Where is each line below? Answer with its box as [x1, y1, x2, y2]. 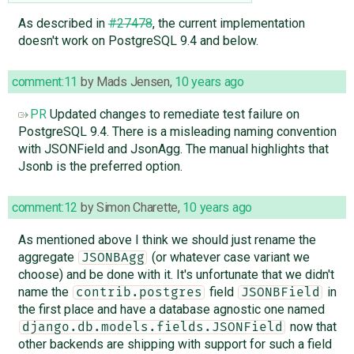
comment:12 [12, 199, 78, 215]
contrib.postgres [75, 285, 202, 299]
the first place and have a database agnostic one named [17, 301, 325, 317]
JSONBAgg [81, 250, 145, 264]
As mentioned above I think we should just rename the [17, 232, 316, 247]
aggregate [17, 249, 77, 265]
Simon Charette [96, 199, 178, 215]
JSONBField [240, 285, 320, 299]
